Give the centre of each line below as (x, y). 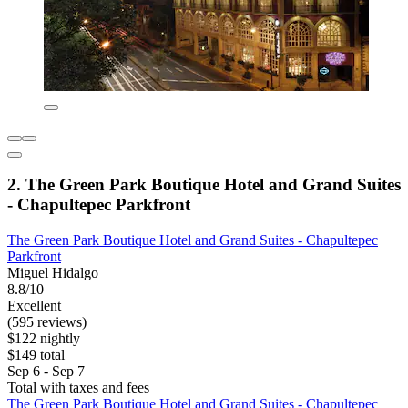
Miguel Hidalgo (53, 273)
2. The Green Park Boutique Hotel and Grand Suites (204, 185)
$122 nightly (44, 339)
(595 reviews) (47, 322)
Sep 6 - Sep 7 (46, 372)
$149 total (36, 355)
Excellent (34, 306)
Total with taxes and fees (78, 388)
